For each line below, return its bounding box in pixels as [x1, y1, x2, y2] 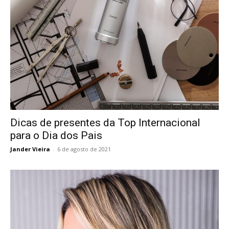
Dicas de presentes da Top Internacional [10, 117, 200, 129]
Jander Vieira [10, 145, 50, 153]
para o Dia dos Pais [10, 129, 102, 142]
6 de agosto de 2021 [57, 145, 111, 153]
